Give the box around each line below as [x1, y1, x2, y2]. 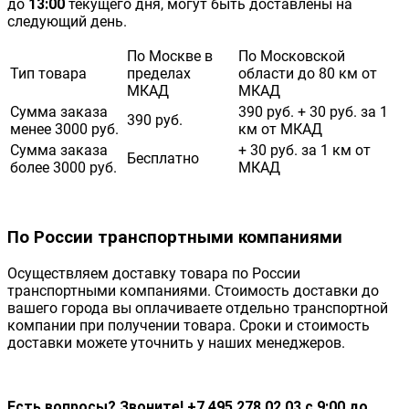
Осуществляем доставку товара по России [7, 265, 300, 283]
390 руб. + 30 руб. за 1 [238, 102, 388, 121]
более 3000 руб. [10, 158, 117, 176]
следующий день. [7, 12, 127, 30]
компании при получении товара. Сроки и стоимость [7, 317, 370, 335]
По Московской [238, 47, 345, 65]
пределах [127, 64, 191, 82]
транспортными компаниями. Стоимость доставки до [7, 282, 379, 300]
